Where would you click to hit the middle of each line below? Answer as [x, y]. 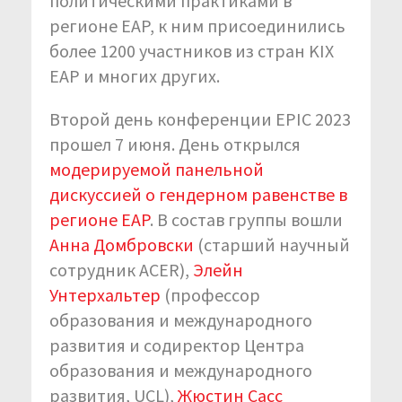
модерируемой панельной [157, 169]
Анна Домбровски [123, 244]
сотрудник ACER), [121, 269]
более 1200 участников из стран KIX [192, 50]
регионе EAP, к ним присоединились [197, 25]
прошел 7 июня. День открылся [175, 144]
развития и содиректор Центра [177, 345]
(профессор [210, 294]
